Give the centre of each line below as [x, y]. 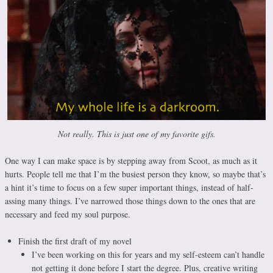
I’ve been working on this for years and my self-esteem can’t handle [148, 254]
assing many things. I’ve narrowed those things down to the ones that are [130, 200]
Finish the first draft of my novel [75, 241]
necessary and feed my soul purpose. [68, 214]
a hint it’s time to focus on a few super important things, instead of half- [129, 187]
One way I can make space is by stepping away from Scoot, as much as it [131, 160]
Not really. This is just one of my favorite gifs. [136, 133]
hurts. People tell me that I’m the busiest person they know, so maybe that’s [135, 174]
